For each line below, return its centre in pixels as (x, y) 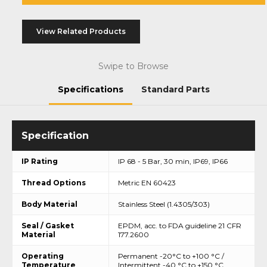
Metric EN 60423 (147, 182)
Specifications (90, 89)
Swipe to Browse (133, 66)
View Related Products (81, 31)
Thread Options (54, 182)
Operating (43, 256)
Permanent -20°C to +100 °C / (171, 256)
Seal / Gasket (48, 225)
